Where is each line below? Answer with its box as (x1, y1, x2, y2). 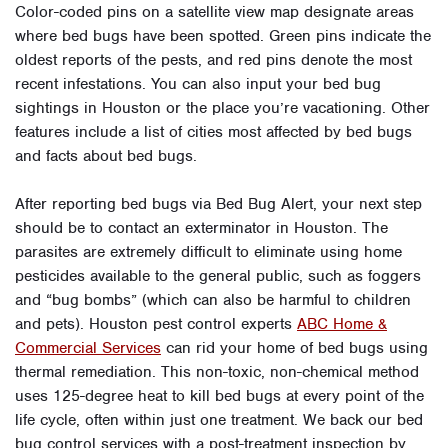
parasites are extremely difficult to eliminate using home (15, 242, 402, 262)
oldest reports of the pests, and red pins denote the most (15, 50, 412, 70)
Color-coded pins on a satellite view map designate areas (15, 2, 414, 22)
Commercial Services (15, 338, 161, 358)
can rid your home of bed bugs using (161, 338, 428, 358)
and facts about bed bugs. (15, 146, 197, 166)
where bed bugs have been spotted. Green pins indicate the (15, 26, 431, 46)
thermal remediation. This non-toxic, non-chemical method (15, 362, 419, 382)
